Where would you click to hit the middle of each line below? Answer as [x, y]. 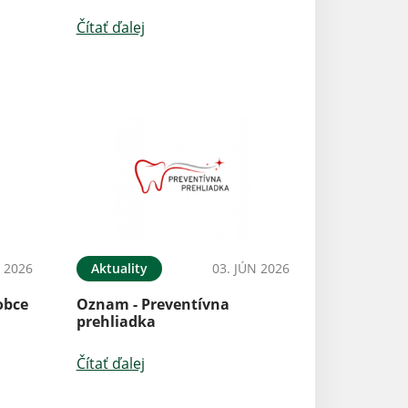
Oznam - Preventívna [153, 304]
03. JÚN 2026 [250, 268]
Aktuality [119, 268]
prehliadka [116, 321]
